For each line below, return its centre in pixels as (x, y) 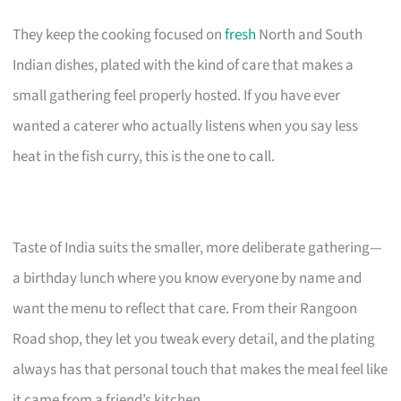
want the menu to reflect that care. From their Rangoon (185, 308)
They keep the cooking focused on (119, 34)
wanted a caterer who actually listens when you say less (186, 126)
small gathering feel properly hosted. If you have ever (177, 95)
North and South (310, 34)
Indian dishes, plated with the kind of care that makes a (183, 65)
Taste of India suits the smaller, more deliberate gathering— (198, 247)
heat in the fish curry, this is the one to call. (144, 156)
